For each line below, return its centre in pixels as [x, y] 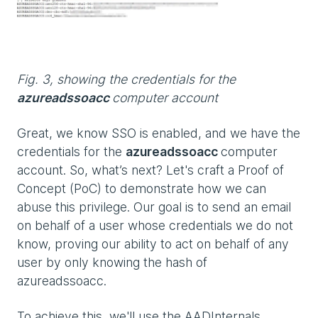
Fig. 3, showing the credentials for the [126, 79]
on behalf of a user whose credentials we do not [155, 225]
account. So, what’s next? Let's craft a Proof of [150, 170]
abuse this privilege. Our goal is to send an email [154, 207]
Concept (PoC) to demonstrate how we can [142, 188]
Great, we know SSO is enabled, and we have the [159, 133]
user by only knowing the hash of [112, 262]
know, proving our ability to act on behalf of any [153, 243]
